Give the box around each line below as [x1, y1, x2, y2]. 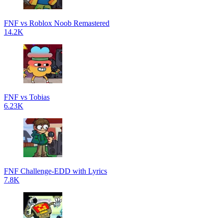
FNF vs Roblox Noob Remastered [4, 19, 109, 27]
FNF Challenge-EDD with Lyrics [4, 167, 107, 175]
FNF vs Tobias [4, 93, 50, 101]
